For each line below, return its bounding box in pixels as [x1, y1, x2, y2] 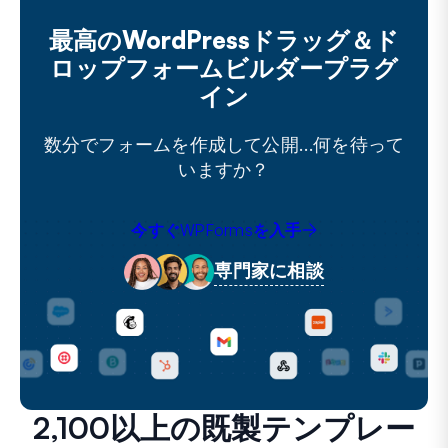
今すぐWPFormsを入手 [131, 219, 302, 240]
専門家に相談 [214, 258, 324, 281]
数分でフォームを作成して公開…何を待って [43, 132, 405, 155]
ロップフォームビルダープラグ [50, 52, 398, 83]
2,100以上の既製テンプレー [33, 408, 415, 446]
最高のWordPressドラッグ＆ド [49, 24, 399, 55]
